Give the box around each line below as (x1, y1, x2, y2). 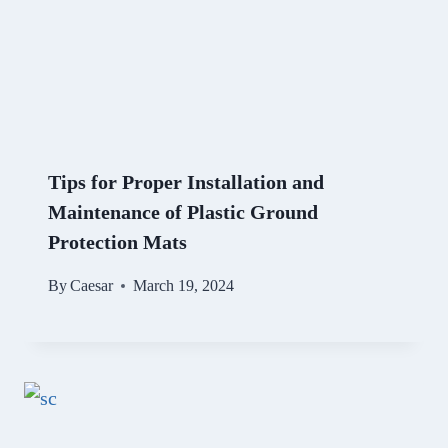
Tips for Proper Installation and (48, 171, 324, 194)
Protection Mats (48, 231, 187, 254)
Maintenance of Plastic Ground (48, 201, 318, 224)
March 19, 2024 (133, 277, 235, 295)
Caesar (70, 277, 114, 295)
